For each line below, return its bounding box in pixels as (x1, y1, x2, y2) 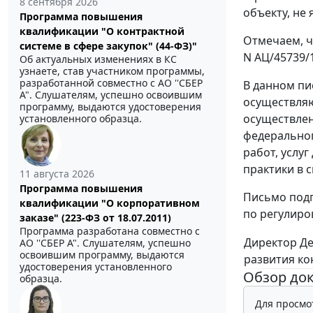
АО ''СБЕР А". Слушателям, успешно (20, 235, 191, 249)
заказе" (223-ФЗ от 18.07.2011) (20, 210, 171, 224)
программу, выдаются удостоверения (20, 99, 201, 113)
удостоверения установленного (20, 259, 172, 273)
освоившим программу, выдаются (20, 247, 184, 261)
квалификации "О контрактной (20, 24, 184, 38)
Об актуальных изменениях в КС (20, 52, 177, 66)
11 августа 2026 (20, 166, 94, 180)
